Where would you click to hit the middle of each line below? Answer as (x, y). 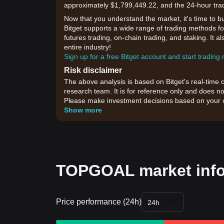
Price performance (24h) (99, 202)
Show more (83, 110)
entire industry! (87, 47)
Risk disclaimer (93, 70)
